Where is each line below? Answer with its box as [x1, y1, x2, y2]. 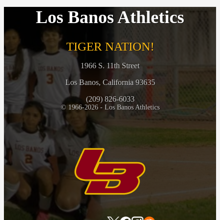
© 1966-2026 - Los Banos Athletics [60, 103, 160, 111]
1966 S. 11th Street [81, 61, 139, 70]
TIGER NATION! [66, 39, 154, 53]
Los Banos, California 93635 [65, 78, 155, 86]
